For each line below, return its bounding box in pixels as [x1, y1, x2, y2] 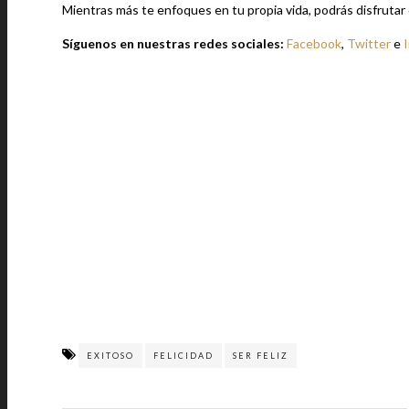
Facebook [287, 36, 341, 51]
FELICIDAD [153, 351, 214, 361]
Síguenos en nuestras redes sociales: [62, 36, 287, 51]
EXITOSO [87, 351, 134, 361]
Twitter [347, 36, 391, 51]
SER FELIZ [233, 351, 288, 361]
